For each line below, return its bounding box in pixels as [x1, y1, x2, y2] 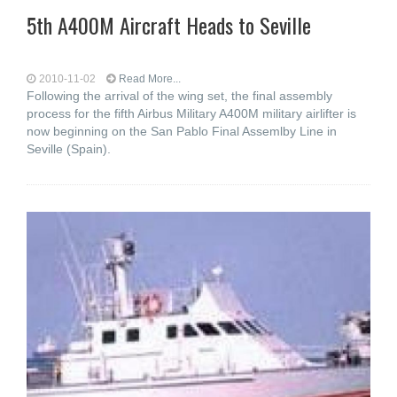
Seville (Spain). [27, 142, 111, 156]
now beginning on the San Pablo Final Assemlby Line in [27, 124, 337, 138]
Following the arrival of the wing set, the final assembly [27, 89, 332, 103]
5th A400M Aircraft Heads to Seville [27, 9, 311, 41]
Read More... [119, 73, 181, 85]
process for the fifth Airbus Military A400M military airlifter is [27, 106, 356, 121]
